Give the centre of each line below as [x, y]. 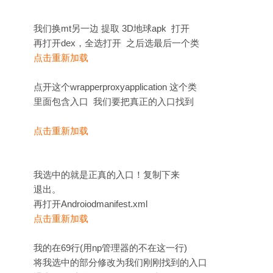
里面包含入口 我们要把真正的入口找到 [114, 101]
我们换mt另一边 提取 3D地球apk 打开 [112, 28]
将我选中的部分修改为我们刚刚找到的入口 [120, 262]
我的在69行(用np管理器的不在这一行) [110, 248]
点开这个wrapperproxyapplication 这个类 [115, 87]
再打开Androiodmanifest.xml [90, 204]
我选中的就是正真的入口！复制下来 [107, 175]
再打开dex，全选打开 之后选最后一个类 [116, 43]
